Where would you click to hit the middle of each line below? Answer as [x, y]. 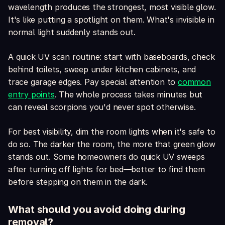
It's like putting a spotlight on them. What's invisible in [111, 20]
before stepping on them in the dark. [78, 182]
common [194, 82]
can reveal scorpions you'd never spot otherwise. [102, 107]
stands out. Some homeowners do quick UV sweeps [106, 157]
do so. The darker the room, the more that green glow [112, 144]
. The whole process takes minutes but [129, 95]
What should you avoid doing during [97, 210]
